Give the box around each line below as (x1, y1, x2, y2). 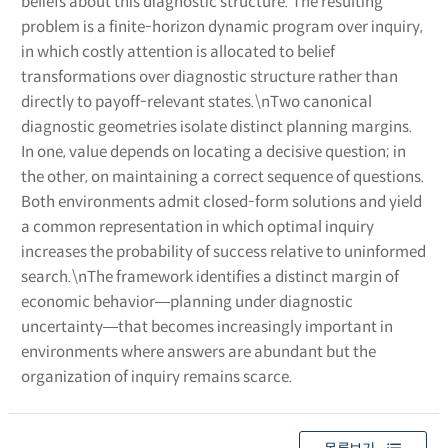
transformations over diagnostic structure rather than (20, 66, 398, 86)
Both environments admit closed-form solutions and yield (20, 191, 422, 211)
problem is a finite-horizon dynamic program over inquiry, (20, 16, 423, 36)
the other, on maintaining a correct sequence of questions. (20, 166, 425, 186)
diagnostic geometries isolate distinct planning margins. (20, 116, 413, 136)
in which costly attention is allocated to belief (20, 41, 335, 61)
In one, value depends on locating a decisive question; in (20, 141, 406, 161)
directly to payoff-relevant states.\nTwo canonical (20, 91, 372, 111)
